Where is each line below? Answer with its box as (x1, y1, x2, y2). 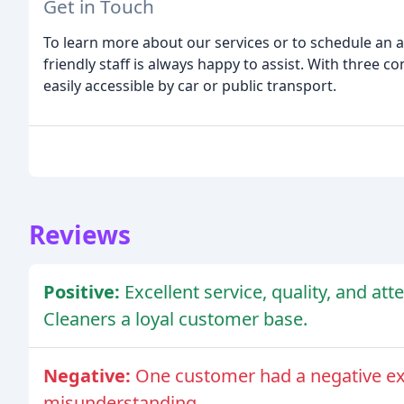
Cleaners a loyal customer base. (43, 306, 308, 331)
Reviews (29, 216, 131, 252)
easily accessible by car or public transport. (43, 75, 336, 96)
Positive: (43, 279, 124, 304)
